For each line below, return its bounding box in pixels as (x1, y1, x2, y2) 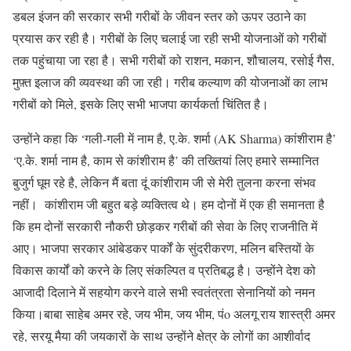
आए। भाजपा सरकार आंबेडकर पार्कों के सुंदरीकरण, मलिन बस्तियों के (13, 239, 314, 256)
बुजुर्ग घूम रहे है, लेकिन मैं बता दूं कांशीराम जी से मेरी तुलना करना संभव (13, 173, 316, 190)
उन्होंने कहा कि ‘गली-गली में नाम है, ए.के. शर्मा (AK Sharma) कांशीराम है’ (13, 129, 336, 147)
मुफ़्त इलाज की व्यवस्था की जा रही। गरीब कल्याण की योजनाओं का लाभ (13, 73, 327, 90)
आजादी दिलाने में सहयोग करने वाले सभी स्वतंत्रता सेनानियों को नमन (13, 283, 315, 300)
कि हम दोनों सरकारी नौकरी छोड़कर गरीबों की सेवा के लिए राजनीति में (13, 217, 317, 234)
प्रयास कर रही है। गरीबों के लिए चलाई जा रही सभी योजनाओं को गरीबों (13, 29, 327, 46)
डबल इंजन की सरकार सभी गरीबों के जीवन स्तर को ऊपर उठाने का (13, 7, 306, 24)
